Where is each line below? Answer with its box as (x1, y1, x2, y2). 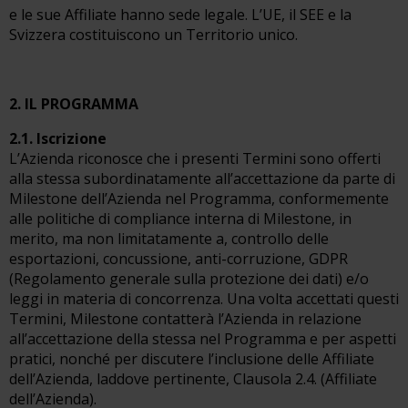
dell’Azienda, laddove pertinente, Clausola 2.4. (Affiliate (9, 369, 377, 389)
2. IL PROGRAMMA (9, 94, 138, 114)
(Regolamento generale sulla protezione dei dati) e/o (9, 269, 369, 289)
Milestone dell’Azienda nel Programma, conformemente (9, 189, 389, 209)
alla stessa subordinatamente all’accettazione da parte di (9, 168, 395, 189)
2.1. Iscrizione (9, 128, 107, 148)
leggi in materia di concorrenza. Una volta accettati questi (9, 289, 399, 309)
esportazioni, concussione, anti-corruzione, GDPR (9, 249, 348, 269)
